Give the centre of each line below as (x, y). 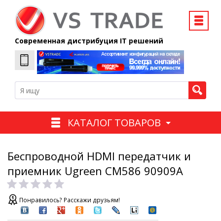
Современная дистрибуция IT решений (89, 41)
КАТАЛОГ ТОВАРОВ (114, 122)
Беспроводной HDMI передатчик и (99, 156)
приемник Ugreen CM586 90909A (95, 171)
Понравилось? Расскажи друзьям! (70, 200)
